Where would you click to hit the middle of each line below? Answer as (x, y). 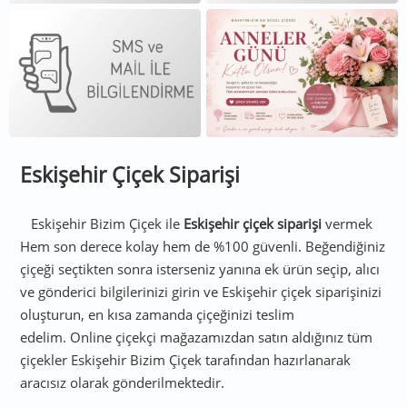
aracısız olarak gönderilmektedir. (123, 382)
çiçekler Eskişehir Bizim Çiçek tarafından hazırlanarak (186, 359)
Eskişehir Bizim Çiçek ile (108, 223)
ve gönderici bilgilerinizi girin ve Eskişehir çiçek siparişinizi (201, 291)
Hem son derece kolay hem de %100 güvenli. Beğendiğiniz (203, 246)
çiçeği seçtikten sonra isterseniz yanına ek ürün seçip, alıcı (200, 268)
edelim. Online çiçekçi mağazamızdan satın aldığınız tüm (197, 337)
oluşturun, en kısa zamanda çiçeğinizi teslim (158, 314)
